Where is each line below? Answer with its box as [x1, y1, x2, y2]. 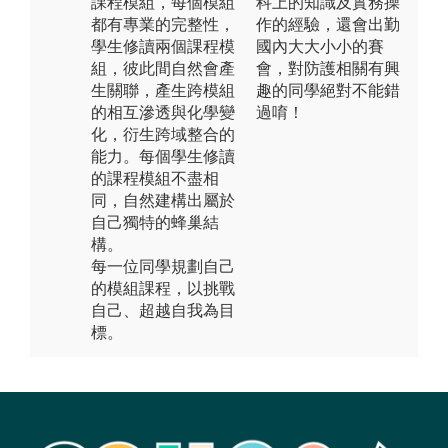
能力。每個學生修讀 [91, 147, 235, 165]
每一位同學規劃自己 [91, 257, 235, 275]
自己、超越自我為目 [91, 301, 235, 319]
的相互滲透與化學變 [91, 103, 235, 121]
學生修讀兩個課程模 [91, 37, 235, 55]
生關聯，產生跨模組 [91, 81, 235, 99]
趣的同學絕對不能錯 [256, 81, 400, 99]
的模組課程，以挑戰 [91, 279, 235, 297]
